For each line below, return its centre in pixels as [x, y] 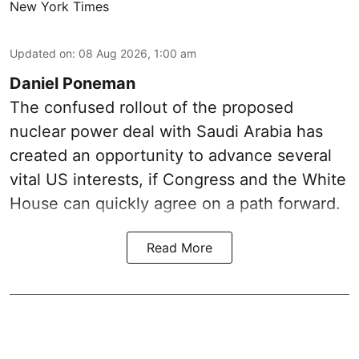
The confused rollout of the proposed [151, 108]
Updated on [41, 54]
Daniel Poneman [73, 84]
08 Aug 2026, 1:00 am [137, 54]
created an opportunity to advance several [171, 156]
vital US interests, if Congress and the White [178, 180]
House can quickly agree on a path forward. [175, 204]
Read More [179, 248]
